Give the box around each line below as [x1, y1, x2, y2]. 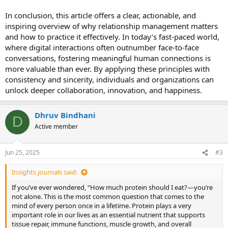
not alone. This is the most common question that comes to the [12, 192, 204, 201]
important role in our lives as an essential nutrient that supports [12, 210, 205, 219]
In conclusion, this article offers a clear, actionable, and [5, 10, 196, 20]
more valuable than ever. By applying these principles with [5, 63, 210, 74]
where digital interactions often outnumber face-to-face [5, 42, 199, 52]
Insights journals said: [12, 167, 77, 177]
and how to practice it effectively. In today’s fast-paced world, [5, 31, 219, 42]
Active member [35, 122, 78, 131]
